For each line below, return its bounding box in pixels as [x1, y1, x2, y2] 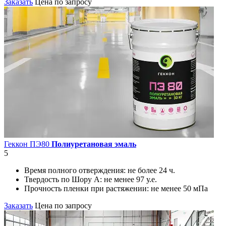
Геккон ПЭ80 [4, 140, 51, 149]
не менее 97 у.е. [104, 175, 157, 184]
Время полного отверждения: [24, 166, 128, 175]
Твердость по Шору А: [24, 175, 104, 184]
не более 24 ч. [128, 166, 175, 175]
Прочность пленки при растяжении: [24, 184, 151, 193]
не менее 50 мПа [151, 184, 208, 193]
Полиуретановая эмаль [51, 140, 136, 149]
